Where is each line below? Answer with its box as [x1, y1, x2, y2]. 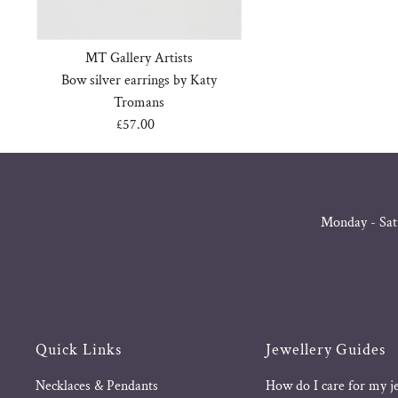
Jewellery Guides [266, 339, 386, 361]
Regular [139, 115, 188, 135]
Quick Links [36, 339, 123, 361]
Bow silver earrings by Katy [61, 71, 218, 91]
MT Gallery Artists [85, 49, 194, 68]
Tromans [114, 93, 165, 113]
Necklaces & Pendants [36, 377, 159, 396]
